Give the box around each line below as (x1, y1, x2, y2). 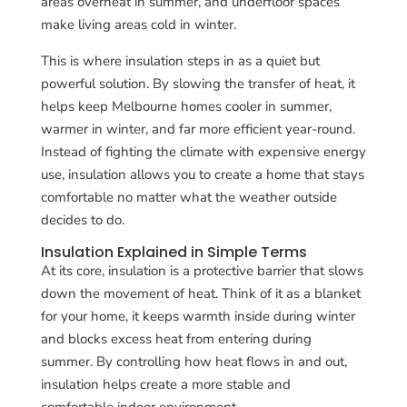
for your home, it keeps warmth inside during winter (40, 306, 355, 325)
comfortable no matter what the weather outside (40, 187, 337, 206)
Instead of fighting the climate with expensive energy (40, 142, 366, 161)
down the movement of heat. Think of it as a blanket (40, 283, 361, 303)
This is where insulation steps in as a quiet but (40, 51, 320, 70)
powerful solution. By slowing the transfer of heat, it (40, 74, 355, 93)
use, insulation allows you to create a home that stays (40, 164, 364, 184)
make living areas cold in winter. (40, 15, 236, 34)
